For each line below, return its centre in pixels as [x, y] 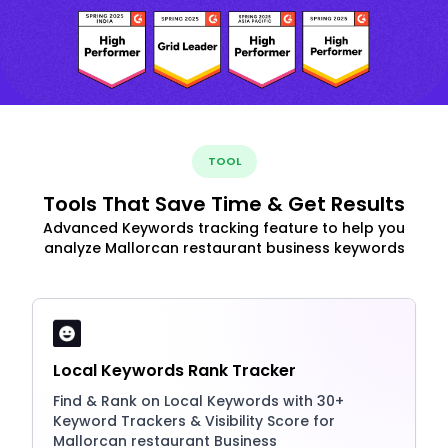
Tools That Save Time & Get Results [224, 204]
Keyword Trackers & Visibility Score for [194, 421]
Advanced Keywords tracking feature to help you [224, 228]
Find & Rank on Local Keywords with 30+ [198, 401]
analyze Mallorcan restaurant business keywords [224, 248]
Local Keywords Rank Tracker [174, 371]
